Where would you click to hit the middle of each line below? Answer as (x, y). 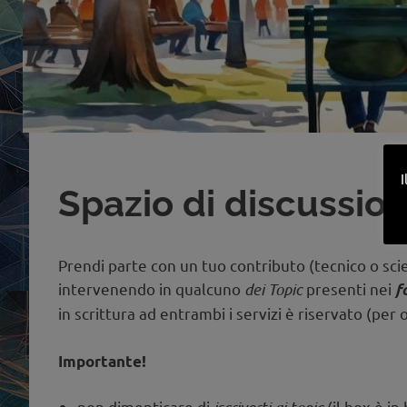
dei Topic (273, 289)
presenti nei (349, 289)
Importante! (102, 361)
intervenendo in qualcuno (151, 289)
